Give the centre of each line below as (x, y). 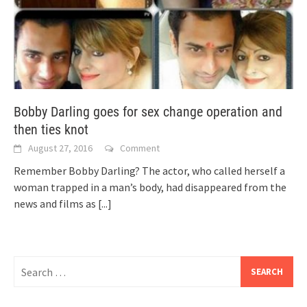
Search (29, 264)
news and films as (56, 204)
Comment (140, 148)
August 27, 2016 (60, 148)
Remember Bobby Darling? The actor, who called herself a (149, 171)
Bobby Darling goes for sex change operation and (148, 112)
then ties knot (51, 130)
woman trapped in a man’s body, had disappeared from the (150, 187)
